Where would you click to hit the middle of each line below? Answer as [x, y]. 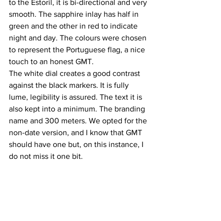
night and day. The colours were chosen [79, 38]
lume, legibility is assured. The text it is [76, 97]
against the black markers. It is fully [70, 85]
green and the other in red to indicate [74, 26]
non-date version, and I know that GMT [76, 133]
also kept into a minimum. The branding [78, 109]
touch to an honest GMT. [52, 62]
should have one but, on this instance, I [77, 145]
